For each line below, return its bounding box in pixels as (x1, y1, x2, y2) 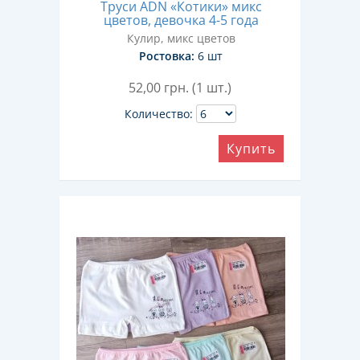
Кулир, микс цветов (126, 31, 235, 46)
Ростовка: (139, 48, 194, 63)
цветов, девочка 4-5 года (103, 11, 259, 29)
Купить (227, 140, 276, 157)
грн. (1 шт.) (164, 79, 231, 96)
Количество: (124, 106, 193, 121)
